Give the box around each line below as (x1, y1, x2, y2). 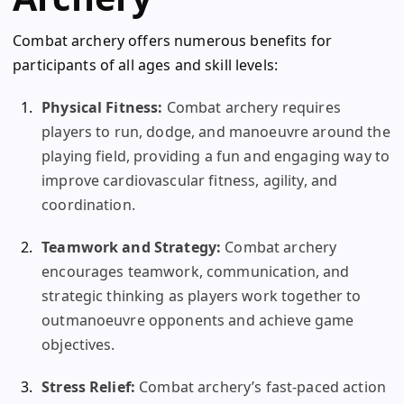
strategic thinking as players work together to (41, 286, 362, 307)
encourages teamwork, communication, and (41, 262, 350, 282)
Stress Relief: (41, 377, 136, 398)
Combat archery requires (162, 97, 341, 118)
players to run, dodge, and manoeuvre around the (41, 122, 390, 142)
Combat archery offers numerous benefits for (13, 31, 333, 51)
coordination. (41, 195, 135, 216)
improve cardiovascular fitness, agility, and (41, 170, 338, 191)
